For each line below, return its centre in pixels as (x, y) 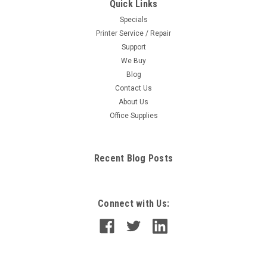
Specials (133, 20)
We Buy (133, 61)
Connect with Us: (133, 204)
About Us (133, 102)
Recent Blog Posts (133, 158)
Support (133, 47)
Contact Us (133, 88)
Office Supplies (133, 116)
